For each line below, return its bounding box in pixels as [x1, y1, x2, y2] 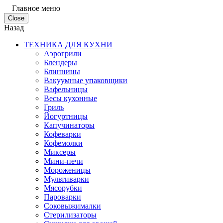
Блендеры [44, 58, 77, 67]
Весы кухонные [44, 94, 97, 103]
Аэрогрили [44, 49, 82, 58]
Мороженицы [44, 166, 91, 174]
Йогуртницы [44, 112, 88, 120]
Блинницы [44, 67, 80, 76]
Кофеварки [44, 130, 81, 138]
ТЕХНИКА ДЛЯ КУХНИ [24, 40, 112, 49]
